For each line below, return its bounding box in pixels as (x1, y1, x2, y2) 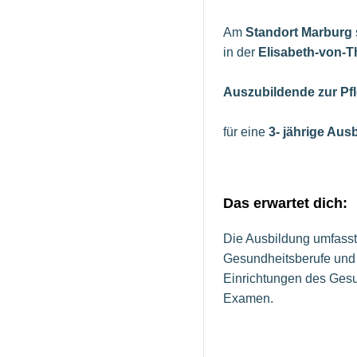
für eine (223, 125, 269, 139)
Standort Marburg (245, 25, 352, 40)
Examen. (223, 292, 273, 306)
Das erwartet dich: (223, 195, 347, 212)
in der (223, 45, 258, 60)
